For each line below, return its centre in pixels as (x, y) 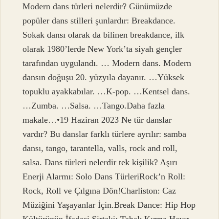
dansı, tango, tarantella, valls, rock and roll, (100, 148)
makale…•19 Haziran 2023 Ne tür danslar (97, 120)
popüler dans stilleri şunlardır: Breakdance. (99, 21)
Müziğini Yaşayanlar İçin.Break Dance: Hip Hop (109, 205)
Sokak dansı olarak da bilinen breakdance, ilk (104, 35)
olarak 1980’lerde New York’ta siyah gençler (102, 49)
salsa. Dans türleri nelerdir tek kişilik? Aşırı (100, 163)
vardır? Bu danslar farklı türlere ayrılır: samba (105, 134)
